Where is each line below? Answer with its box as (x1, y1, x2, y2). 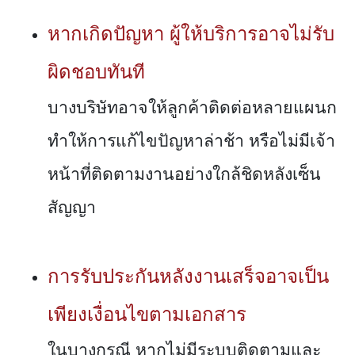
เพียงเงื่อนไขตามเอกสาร (48, 303, 246, 326)
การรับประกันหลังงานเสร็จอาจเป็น (48, 265, 329, 288)
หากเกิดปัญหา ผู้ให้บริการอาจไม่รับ (48, 23, 334, 45)
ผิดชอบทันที (48, 61, 145, 83)
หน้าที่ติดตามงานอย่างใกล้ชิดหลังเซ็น (48, 165, 321, 185)
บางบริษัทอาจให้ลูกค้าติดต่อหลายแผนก (48, 98, 337, 118)
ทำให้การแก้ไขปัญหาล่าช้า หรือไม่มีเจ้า (48, 132, 335, 151)
